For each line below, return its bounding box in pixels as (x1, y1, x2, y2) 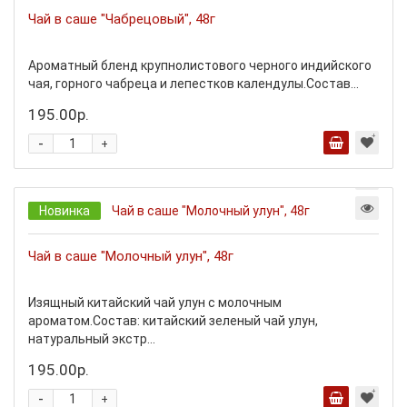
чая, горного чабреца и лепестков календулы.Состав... (28, 76, 359, 91)
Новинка (39, 203, 90, 218)
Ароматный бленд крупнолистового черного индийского (28, 58, 372, 73)
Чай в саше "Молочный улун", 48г (28, 248, 233, 264)
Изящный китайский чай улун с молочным (28, 295, 282, 310)
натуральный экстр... (28, 332, 155, 346)
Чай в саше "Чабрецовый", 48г (28, 11, 215, 27)
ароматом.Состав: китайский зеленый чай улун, (28, 313, 318, 328)
